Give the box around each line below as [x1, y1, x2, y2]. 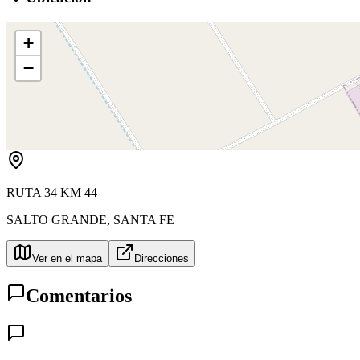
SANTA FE [113, 212, 174, 227]
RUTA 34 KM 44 [6, 185, 97, 199]
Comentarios [26, 284, 132, 306]
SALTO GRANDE [6, 212, 107, 227]
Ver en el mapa [32, 252, 102, 264]
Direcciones [134, 252, 189, 264]
